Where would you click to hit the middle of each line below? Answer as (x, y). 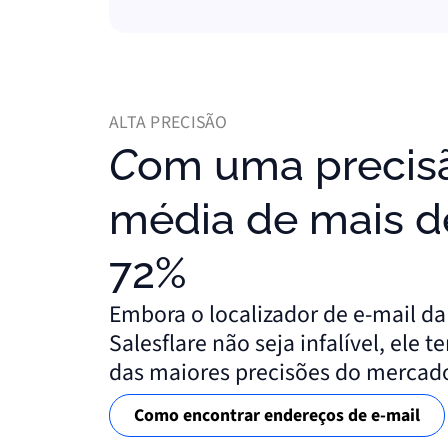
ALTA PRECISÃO (168, 122)
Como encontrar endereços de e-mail (276, 416)
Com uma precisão (123, 164)
